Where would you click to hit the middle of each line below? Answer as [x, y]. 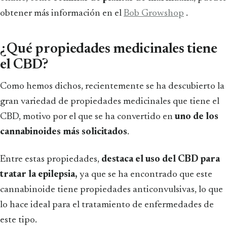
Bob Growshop [154, 13]
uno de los [197, 117]
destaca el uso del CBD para [161, 159]
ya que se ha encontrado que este [145, 174]
